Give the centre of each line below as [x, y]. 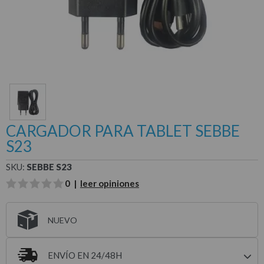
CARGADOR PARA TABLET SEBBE [123, 131]
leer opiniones [110, 183]
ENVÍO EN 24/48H [85, 255]
